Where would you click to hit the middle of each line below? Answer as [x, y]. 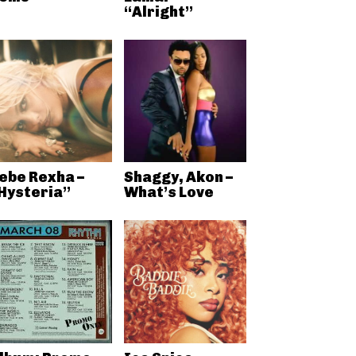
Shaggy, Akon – [178, 177]
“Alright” [158, 12]
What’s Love [168, 192]
